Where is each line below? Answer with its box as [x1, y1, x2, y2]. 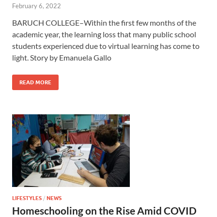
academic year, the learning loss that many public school [12, 30, 196, 39]
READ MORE [19, 79, 51, 86]
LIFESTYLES [12, 195, 42, 202]
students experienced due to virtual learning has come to [12, 41, 200, 51]
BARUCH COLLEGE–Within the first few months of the [12, 18, 196, 28]
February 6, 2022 [12, 2, 61, 10]
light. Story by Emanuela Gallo [12, 53, 111, 62]
